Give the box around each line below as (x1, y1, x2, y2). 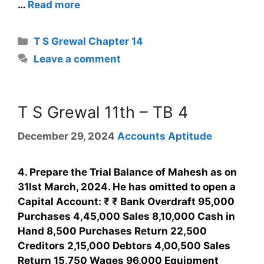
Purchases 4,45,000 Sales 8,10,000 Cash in (18, 210, 235, 222)
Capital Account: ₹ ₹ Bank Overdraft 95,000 (18, 195, 235, 207)
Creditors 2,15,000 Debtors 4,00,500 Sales (18, 239, 230, 252)
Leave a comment (34, 53, 121, 65)
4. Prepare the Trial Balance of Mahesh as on (18, 166, 237, 178)
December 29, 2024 (18, 130, 115, 142)
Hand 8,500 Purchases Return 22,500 (18, 225, 207, 237)
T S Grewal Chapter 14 (34, 35, 144, 48)
